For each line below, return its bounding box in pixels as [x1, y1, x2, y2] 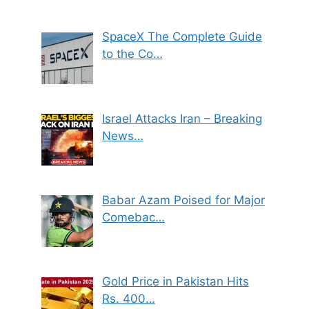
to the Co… [101, 47, 163, 61]
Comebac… [101, 210, 165, 225]
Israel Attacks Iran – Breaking [101, 111, 262, 126]
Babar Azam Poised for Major [101, 193, 265, 208]
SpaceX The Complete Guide [101, 30, 262, 44]
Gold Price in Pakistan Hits [101, 275, 249, 289]
